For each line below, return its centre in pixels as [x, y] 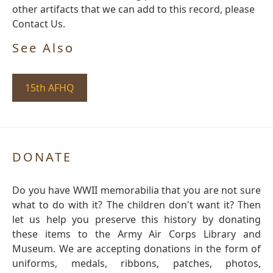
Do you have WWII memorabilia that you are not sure [136, 190]
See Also [43, 48]
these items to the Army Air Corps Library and [136, 234]
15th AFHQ [50, 88]
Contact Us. [39, 24]
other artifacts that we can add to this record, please [133, 9]
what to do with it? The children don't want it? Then [136, 205]
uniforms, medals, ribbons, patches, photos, [136, 264]
